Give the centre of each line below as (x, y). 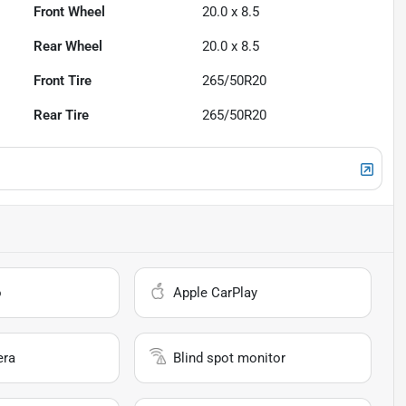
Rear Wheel (68, 47)
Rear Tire (62, 116)
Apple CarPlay (216, 293)
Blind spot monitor (230, 358)
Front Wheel (70, 12)
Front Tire (63, 81)
